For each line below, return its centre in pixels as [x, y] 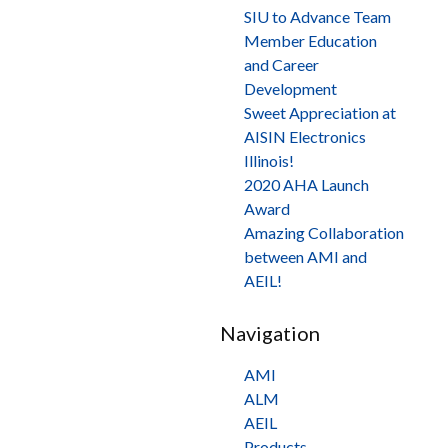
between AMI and [305, 256]
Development [290, 88]
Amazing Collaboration [324, 232]
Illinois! [269, 160]
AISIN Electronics [305, 136]
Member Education [310, 40]
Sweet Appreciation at [320, 112]
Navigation [270, 333]
